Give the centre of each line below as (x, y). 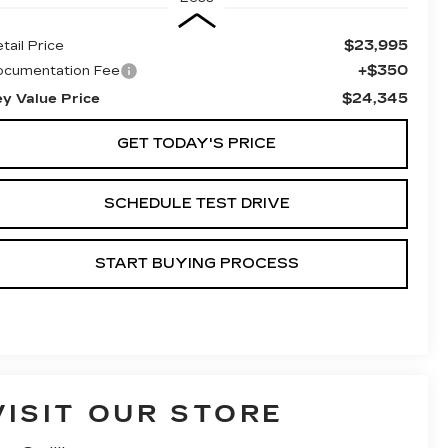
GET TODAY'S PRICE (196, 143)
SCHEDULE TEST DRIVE (196, 203)
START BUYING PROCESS (196, 263)
